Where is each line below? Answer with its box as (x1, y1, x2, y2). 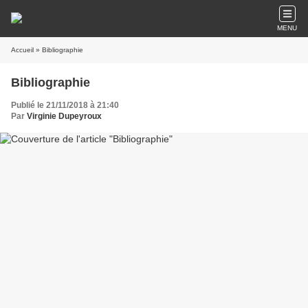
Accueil (11, 46, 34, 54)
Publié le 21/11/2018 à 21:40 (11, 100, 119, 110)
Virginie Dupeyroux (27, 111, 102, 121)
